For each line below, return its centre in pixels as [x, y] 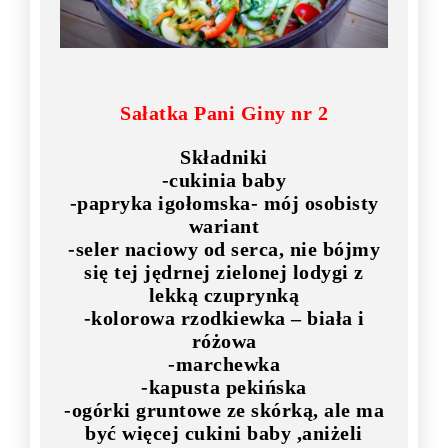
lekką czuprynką [224, 294]
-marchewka [224, 363]
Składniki [224, 156]
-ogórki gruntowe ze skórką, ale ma [224, 409]
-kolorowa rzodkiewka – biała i [224, 317]
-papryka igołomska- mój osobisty [224, 202]
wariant [224, 225]
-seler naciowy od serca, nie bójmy [224, 248]
